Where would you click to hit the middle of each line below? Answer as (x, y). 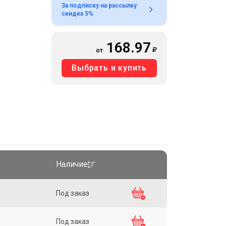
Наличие (72, 164)
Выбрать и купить (109, 68)
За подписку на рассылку (99, 5)
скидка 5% (78, 13)
